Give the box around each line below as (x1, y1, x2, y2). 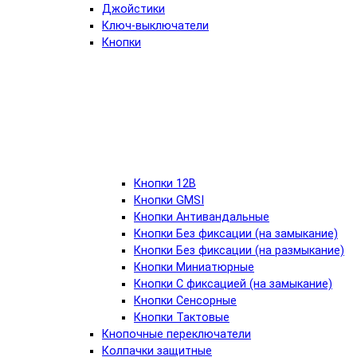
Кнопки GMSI (134, 194, 204, 208)
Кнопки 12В (134, 177, 196, 191)
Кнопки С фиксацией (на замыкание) (134, 277, 332, 292)
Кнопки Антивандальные (134, 210, 269, 225)
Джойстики (102, 2, 165, 17)
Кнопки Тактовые (134, 311, 229, 325)
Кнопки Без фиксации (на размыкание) (134, 244, 344, 258)
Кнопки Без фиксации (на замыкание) (134, 227, 338, 241)
